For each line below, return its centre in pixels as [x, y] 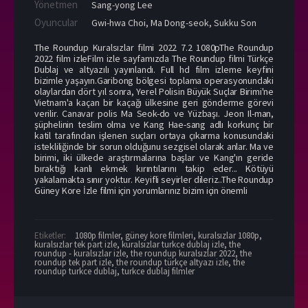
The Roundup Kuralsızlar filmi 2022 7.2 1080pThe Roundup [154, 47]
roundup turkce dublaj [76, 271]
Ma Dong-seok [180, 22]
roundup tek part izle [73, 262]
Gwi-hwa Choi [119, 22]
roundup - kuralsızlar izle [80, 253]
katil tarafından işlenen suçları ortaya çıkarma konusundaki [154, 135]
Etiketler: [51, 235]
